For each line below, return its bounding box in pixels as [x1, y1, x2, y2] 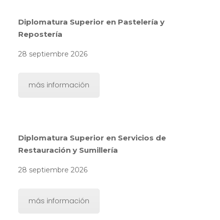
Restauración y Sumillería [18, 145, 118, 155]
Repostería [18, 29, 62, 39]
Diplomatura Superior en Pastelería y [18, 17, 165, 27]
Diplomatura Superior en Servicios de [18, 133, 166, 142]
